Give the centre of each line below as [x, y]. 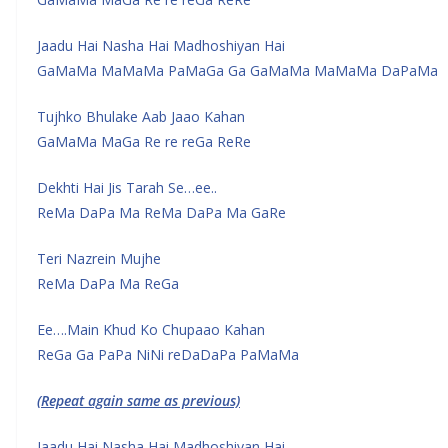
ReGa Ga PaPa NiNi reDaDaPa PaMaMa [168, 354]
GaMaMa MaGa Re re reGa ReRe [144, 141]
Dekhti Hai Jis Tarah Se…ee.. [127, 187]
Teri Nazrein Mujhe [99, 258]
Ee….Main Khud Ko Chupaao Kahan [151, 329]
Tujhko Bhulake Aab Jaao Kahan [141, 116]
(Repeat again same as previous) [138, 400]
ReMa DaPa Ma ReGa [108, 283]
